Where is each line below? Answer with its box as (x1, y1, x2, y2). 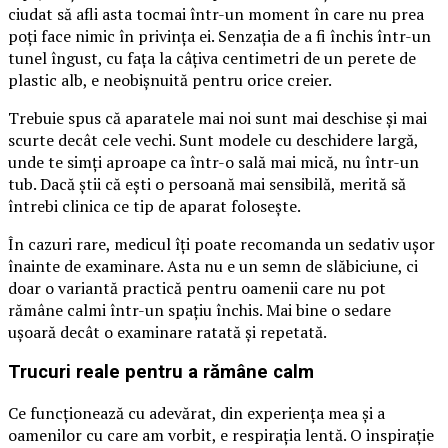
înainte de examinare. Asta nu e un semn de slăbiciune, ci (8, 254, 418, 277)
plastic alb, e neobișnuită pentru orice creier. (8, 68, 332, 91)
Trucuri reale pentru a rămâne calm (8, 361, 314, 384)
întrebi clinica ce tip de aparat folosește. (8, 194, 301, 217)
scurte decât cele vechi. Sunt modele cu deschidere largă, (8, 128, 418, 151)
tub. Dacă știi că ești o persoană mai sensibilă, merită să (8, 172, 406, 195)
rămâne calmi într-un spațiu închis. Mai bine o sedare (8, 298, 391, 321)
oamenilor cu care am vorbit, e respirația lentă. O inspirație (8, 423, 434, 446)
